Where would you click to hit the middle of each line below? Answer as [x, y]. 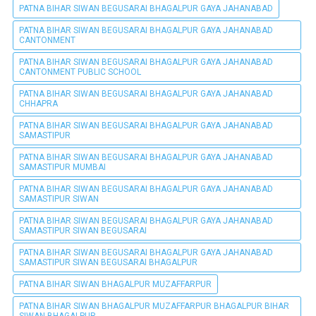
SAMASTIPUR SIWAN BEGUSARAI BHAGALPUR [108, 262]
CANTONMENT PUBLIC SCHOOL [80, 72]
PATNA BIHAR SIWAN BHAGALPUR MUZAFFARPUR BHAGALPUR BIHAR [154, 306]
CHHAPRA [38, 103]
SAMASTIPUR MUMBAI [62, 167]
